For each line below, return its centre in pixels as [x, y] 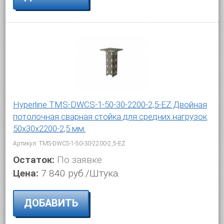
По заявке [78, 160]
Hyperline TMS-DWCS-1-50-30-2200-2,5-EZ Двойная [110, 104]
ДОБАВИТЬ [51, 203]
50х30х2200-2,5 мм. [49, 128]
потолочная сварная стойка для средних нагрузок [110, 116]
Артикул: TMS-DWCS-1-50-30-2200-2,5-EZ [69, 143]
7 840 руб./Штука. [81, 173]
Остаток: [34, 160]
